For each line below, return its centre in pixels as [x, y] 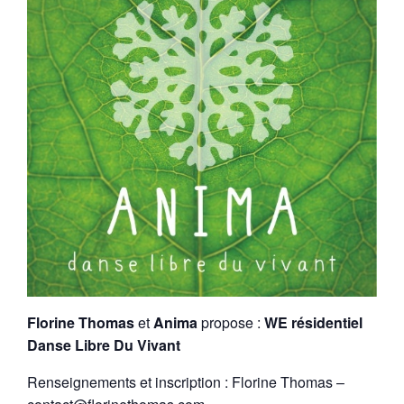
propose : [231, 322]
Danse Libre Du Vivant [104, 344]
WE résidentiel [313, 322]
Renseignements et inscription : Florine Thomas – [186, 381]
